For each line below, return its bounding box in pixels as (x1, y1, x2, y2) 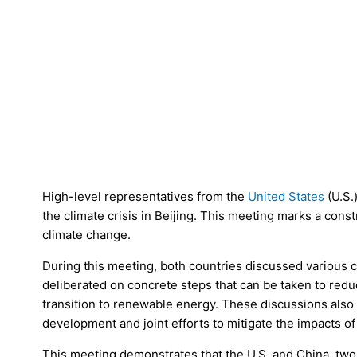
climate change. (42, 226, 131, 242)
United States (248, 188, 324, 204)
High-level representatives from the (42, 188, 248, 204)
